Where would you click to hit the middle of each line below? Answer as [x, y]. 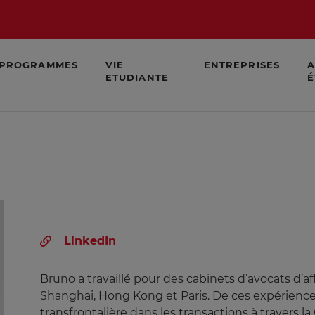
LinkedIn [90, 240]
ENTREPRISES [242, 65]
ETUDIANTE [137, 77]
